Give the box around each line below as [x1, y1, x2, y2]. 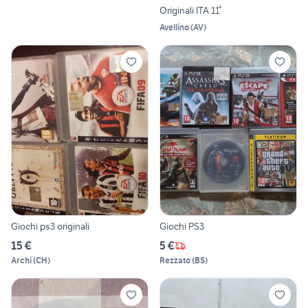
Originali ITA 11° [159, 3, 221, 16]
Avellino [159, 21, 189, 32]
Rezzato [159, 255, 190, 266]
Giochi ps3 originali [11, 220, 89, 233]
